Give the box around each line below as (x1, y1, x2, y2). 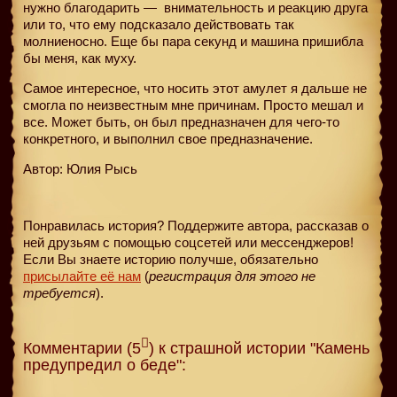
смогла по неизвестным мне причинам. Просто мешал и (23, 97, 363, 113)
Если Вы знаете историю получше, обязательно (23, 251, 318, 267)
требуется (23, 284, 96, 300)
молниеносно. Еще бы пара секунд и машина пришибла (23, 33, 363, 49)
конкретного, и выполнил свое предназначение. (23, 130, 313, 146)
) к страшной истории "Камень (149, 339, 370, 357)
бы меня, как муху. (23, 50, 136, 66)
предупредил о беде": (23, 355, 186, 374)
